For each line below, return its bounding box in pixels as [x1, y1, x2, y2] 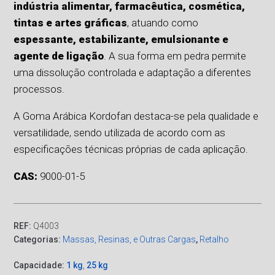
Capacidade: [14, 260, 67, 271]
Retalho [199, 234, 230, 245]
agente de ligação [14, 50, 104, 63]
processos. [14, 83, 65, 96]
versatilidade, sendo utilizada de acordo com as [14, 126, 226, 139]
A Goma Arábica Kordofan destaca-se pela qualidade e [14, 110, 259, 123]
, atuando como [127, 17, 199, 29]
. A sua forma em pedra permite [104, 50, 247, 63]
